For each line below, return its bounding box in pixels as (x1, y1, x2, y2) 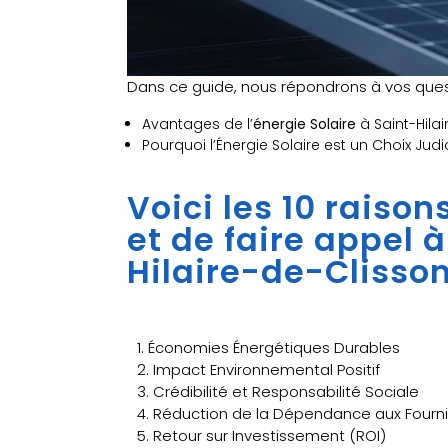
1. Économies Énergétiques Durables (137, 336, 400, 358)
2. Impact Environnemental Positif (137, 358, 380, 380)
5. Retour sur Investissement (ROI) (137, 424, 386, 446)
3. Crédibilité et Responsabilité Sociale (137, 380, 419, 402)
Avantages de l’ (142, 113, 253, 134)
